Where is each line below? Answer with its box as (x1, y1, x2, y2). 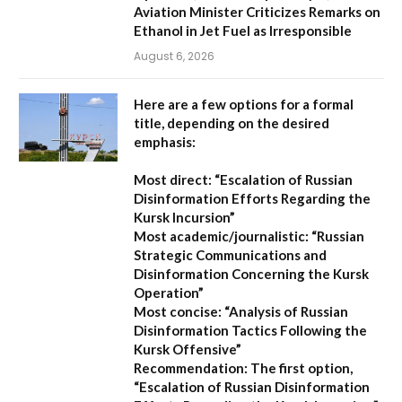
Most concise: (134, 303, 222, 320)
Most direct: (134, 171, 212, 188)
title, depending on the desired (134, 115, 329, 132)
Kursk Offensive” (134, 341, 241, 358)
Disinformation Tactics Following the (134, 322, 367, 339)
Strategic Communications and (134, 247, 327, 264)
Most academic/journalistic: (134, 228, 309, 245)
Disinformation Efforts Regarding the (134, 190, 371, 207)
